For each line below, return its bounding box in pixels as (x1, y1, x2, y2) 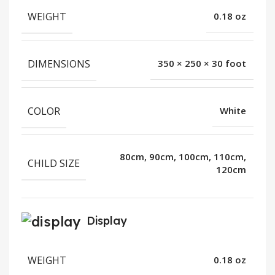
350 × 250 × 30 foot (158, 57, 246, 70)
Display (87, 214, 127, 228)
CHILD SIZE (28, 156, 80, 170)
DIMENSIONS (28, 56, 90, 71)
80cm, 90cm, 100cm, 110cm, (120, 150, 246, 163)
